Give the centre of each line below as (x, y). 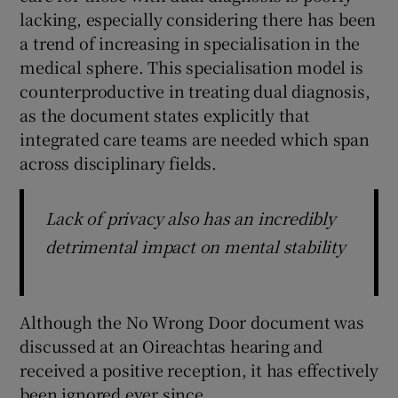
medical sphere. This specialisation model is (191, 66)
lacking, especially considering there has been (198, 18)
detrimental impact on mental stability (195, 246)
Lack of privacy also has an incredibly (191, 217)
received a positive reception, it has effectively (199, 369)
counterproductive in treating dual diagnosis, (195, 90)
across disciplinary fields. (119, 162)
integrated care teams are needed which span (195, 138)
